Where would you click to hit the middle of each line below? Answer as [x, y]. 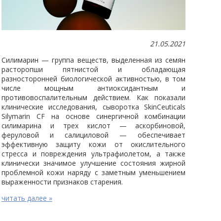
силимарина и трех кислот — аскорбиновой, [93, 126]
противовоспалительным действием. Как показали [93, 98]
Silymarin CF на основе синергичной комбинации [93, 116]
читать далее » [27, 198]
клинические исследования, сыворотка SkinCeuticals [93, 107]
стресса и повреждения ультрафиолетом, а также [93, 154]
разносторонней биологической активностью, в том [93, 79]
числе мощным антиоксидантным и [93, 88]
